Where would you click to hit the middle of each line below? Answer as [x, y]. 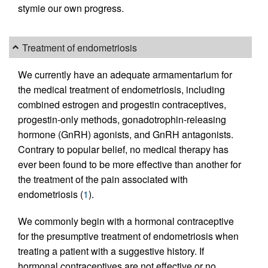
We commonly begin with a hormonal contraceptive [126, 221]
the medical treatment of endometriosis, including [121, 89]
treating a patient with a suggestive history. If [111, 251]
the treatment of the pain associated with [103, 179]
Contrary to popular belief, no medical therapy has [123, 149]
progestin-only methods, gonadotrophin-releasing [122, 119]
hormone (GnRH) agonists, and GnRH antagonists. [126, 134]
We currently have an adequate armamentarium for [125, 74]
